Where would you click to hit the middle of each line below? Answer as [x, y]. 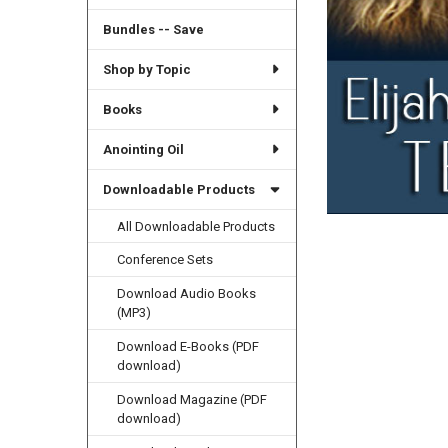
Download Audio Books [187, 294]
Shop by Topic [146, 69]
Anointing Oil [143, 149]
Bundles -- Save [153, 29]
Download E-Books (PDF [188, 347]
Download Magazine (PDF [192, 400]
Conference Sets [165, 260]
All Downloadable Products [196, 226]
